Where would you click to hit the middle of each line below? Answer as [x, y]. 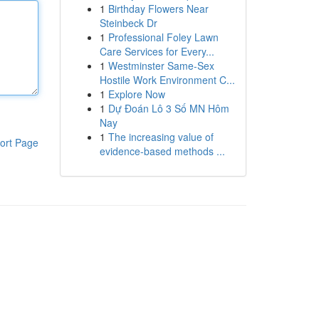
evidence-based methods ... [162, 151]
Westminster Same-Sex [161, 66]
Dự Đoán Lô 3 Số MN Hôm [168, 108]
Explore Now [136, 94]
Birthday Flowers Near [158, 9]
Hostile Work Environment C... [167, 80]
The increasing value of [161, 137]
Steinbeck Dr [128, 23]
